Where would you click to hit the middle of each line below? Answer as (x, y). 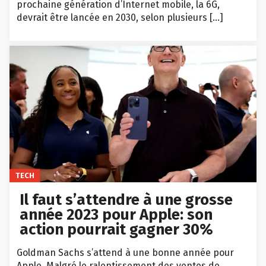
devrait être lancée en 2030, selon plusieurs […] (120, 18)
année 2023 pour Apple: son (116, 214)
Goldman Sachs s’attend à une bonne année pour (125, 252)
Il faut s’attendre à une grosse (126, 199)
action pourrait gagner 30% (117, 229)
